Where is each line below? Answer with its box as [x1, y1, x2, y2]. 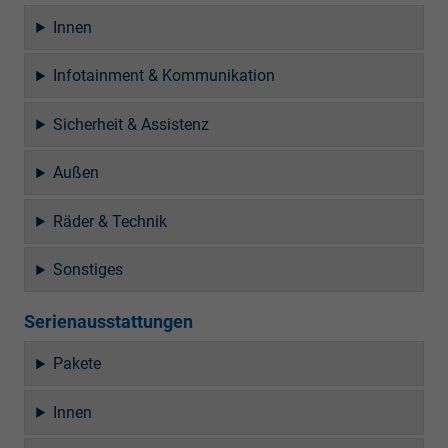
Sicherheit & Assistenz [53, 114, 210, 134]
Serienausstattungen [24, 311, 193, 333]
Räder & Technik [53, 211, 168, 231]
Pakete [53, 354, 102, 374]
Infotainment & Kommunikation [53, 66, 276, 86]
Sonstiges [53, 260, 124, 280]
